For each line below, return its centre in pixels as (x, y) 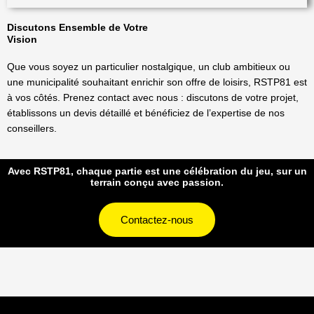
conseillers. (32, 129)
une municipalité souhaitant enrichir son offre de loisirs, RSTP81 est (157, 83)
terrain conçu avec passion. (157, 183)
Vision (22, 40)
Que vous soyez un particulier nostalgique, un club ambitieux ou (149, 67)
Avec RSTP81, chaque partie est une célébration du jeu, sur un (157, 172)
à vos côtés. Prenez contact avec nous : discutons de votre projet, (153, 98)
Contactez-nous (157, 220)
